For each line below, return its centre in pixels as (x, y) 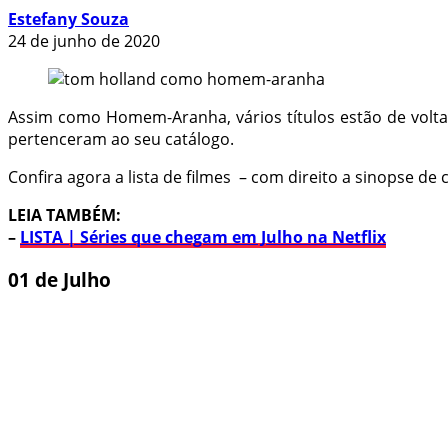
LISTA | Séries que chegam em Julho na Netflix (203, 236)
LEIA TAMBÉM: (64, 214)
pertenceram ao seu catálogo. (121, 138)
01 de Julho (59, 279)
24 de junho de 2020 (84, 40)
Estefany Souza (68, 18)
